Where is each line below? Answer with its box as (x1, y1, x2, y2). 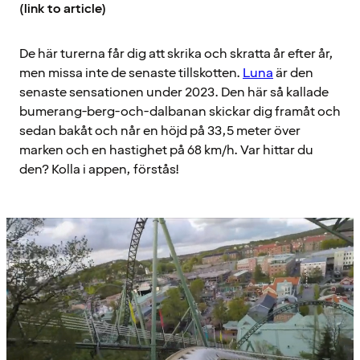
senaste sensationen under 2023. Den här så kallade (19, 84, 329, 102)
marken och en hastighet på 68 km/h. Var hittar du (19, 141, 313, 160)
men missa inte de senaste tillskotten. (19, 64, 243, 83)
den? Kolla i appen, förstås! (19, 161, 179, 179)
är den (273, 64, 313, 83)
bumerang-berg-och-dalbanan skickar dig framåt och (19, 103, 341, 121)
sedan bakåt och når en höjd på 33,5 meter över (19, 122, 301, 141)
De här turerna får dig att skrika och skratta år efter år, (19, 45, 333, 63)
